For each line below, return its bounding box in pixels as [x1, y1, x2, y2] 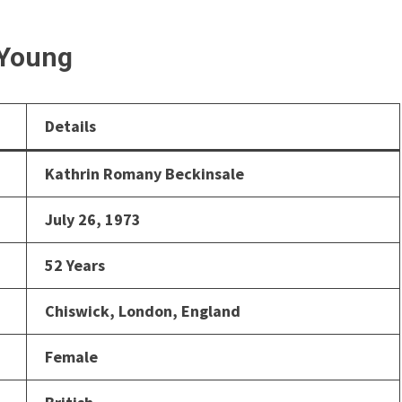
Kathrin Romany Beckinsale [45, 162, 244, 184]
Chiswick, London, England [45, 300, 240, 321]
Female [45, 345, 98, 367]
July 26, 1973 [45, 208, 141, 230]
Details [45, 115, 96, 136]
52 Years [45, 254, 105, 275]
